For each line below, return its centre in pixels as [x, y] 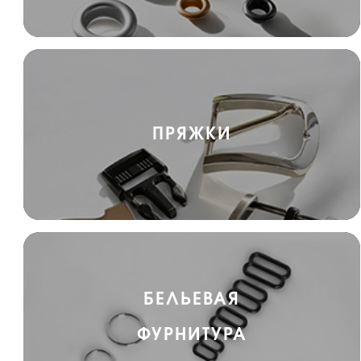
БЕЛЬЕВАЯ [192, 299]
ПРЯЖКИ [192, 134]
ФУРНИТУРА [192, 335]
